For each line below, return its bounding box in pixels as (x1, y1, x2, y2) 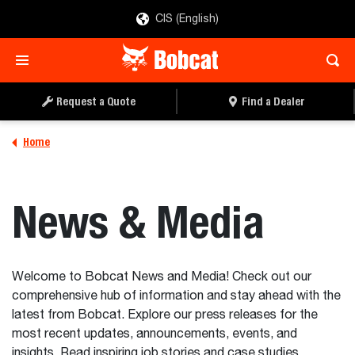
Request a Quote (56, 94, 136, 108)
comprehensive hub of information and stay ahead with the (12, 290, 341, 303)
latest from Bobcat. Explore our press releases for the (12, 309, 318, 322)
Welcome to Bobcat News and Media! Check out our (12, 271, 311, 284)
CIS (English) (155, 13, 219, 25)
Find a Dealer (242, 94, 305, 108)
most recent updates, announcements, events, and (12, 328, 297, 341)
